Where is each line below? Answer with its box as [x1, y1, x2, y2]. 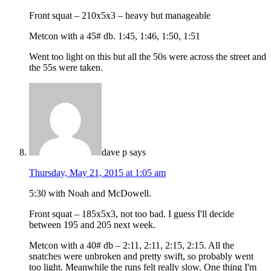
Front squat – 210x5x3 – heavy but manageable [29, 10, 211, 21]
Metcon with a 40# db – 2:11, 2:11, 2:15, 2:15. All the [29, 240, 234, 250]
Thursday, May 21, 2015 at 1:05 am [29, 167, 166, 178]
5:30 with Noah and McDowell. [29, 188, 151, 198]
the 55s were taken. [29, 62, 103, 73]
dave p [102, 146, 127, 157]
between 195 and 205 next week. [29, 219, 155, 230]
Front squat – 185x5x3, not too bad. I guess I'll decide [29, 208, 234, 219]
